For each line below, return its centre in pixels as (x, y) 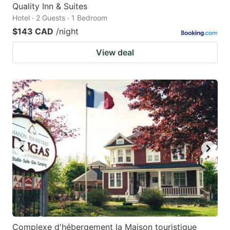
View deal (115, 53)
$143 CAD (33, 32)
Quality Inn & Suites (50, 6)
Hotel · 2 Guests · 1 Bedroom (60, 18)
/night (67, 32)
